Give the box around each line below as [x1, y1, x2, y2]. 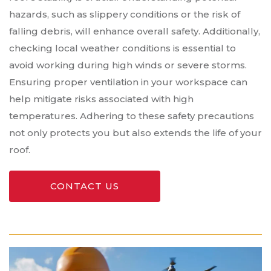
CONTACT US [50, 180, 119, 192]
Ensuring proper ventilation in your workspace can [9, 76, 247, 88]
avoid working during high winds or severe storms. [9, 59, 247, 71]
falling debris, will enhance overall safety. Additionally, [9, 25, 260, 38]
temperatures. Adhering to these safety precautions [9, 110, 254, 122]
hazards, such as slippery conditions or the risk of [9, 8, 240, 21]
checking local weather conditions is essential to [9, 42, 236, 54]
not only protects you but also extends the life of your [9, 127, 262, 139]
